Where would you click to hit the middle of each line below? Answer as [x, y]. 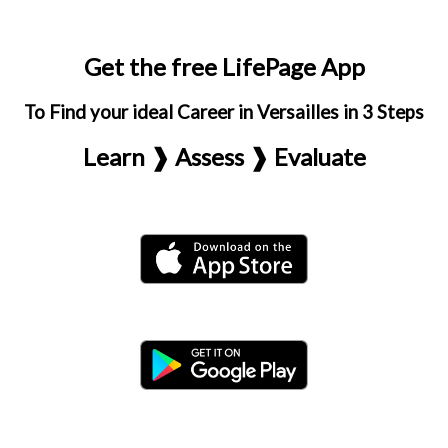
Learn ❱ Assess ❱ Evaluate [224, 156]
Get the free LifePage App [224, 66]
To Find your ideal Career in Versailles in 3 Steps [224, 112]
